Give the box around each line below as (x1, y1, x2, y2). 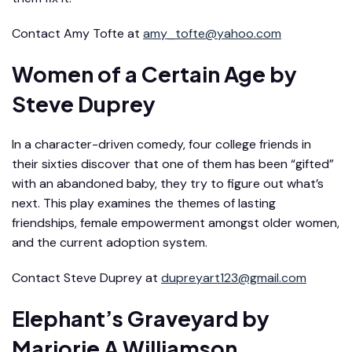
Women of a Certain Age (12, 60, 266, 87)
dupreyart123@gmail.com (161, 269, 306, 286)
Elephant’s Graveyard (12, 304, 238, 332)
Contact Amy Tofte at (12, 24, 143, 42)
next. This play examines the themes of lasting (12, 194, 276, 211)
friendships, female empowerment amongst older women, (12, 214, 339, 231)
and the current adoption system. (12, 233, 207, 251)
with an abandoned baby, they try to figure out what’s (12, 174, 324, 192)
